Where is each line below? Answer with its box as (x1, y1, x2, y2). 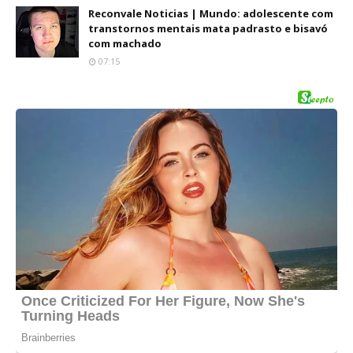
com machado (88, 36, 162, 50)
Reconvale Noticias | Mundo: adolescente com (88, 6, 333, 20)
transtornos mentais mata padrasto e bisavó (88, 21, 328, 35)
